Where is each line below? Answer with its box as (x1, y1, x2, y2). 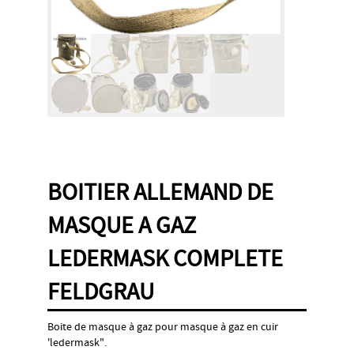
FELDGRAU (47, 276, 154, 307)
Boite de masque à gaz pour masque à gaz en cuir (47, 319, 278, 334)
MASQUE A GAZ (47, 209, 196, 241)
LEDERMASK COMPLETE (47, 243, 283, 274)
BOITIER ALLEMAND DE (47, 176, 273, 208)
